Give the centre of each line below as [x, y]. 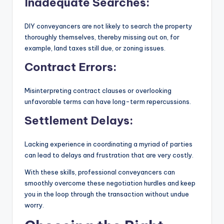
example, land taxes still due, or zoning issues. [95, 48]
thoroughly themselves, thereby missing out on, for [102, 37]
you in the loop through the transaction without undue [107, 194]
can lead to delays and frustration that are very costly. [109, 155]
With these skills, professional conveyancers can [100, 172]
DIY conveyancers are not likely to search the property [108, 26]
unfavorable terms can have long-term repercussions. [108, 101]
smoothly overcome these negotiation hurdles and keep [110, 183]
